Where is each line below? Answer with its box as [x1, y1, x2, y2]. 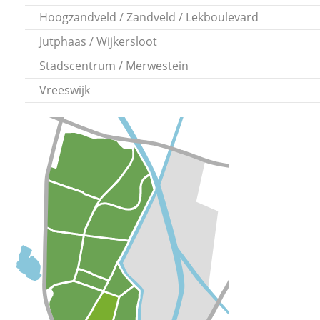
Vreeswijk [39, 81, 90, 98]
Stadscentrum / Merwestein [39, 57, 189, 74]
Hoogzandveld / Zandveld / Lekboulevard [39, 9, 259, 25]
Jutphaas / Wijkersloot [39, 33, 157, 49]
